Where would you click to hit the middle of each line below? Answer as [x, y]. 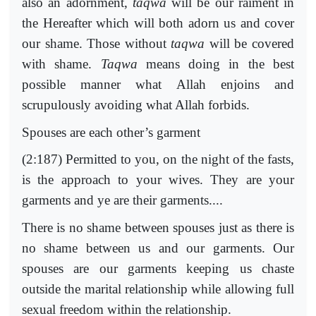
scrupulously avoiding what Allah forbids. [136, 105]
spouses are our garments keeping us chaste [158, 268]
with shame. [61, 64]
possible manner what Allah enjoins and [158, 85]
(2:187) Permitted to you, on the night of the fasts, [158, 159]
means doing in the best [216, 64]
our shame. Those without [97, 44]
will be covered [250, 44]
